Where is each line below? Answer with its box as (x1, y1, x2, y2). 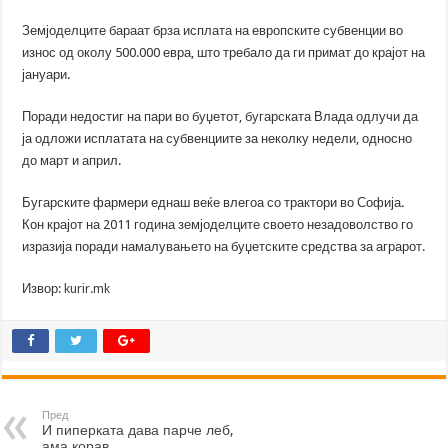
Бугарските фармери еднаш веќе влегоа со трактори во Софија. (22, 194, 405, 210)
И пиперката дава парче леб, (42, 421, 235, 438)
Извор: (22, 280, 65, 296)
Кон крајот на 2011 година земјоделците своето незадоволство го (22, 216, 414, 232)
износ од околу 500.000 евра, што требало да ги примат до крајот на (22, 44, 426, 60)
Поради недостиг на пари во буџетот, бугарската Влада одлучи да (22, 108, 419, 124)
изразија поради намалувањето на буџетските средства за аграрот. (22, 238, 426, 254)
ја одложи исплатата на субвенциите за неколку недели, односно (22, 130, 413, 146)
